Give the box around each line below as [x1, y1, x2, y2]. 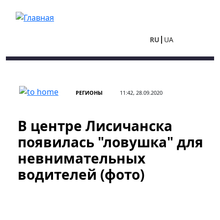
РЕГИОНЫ [76, 89, 103, 96]
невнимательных [18, 149, 145, 167]
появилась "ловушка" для [18, 133, 203, 151]
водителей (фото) [18, 165, 144, 184]
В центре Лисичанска [18, 116, 172, 135]
